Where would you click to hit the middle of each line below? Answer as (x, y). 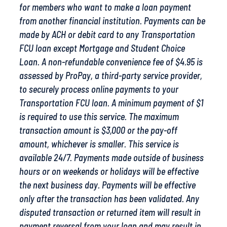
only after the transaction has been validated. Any (109, 199)
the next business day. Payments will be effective (107, 185)
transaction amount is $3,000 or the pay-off (98, 130)
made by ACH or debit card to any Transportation (107, 35)
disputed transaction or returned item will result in (110, 213)
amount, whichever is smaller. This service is (99, 144)
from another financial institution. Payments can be (112, 21)
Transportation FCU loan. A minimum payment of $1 (111, 103)
